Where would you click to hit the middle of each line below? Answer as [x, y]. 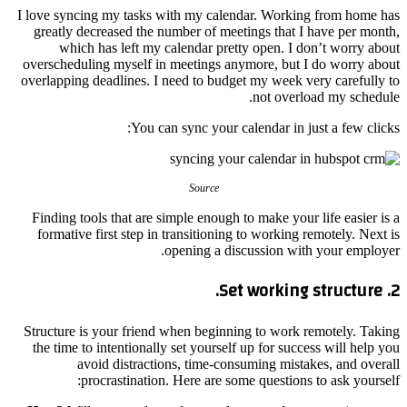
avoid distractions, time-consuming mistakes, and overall [238, 364]
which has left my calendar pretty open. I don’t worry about [229, 47]
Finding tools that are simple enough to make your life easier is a [216, 217]
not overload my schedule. [326, 96]
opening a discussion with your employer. [282, 250]
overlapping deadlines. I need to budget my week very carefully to [210, 80]
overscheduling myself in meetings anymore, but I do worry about [211, 64]
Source [203, 188]
